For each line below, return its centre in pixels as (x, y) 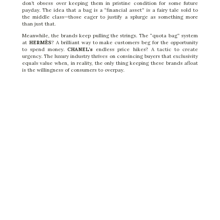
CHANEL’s (80, 49)
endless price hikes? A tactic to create (146, 49)
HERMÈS (40, 42)
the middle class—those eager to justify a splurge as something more (110, 17)
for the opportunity (174, 42)
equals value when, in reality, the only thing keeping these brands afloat (110, 63)
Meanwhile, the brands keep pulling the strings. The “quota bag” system (110, 35)
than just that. (39, 24)
